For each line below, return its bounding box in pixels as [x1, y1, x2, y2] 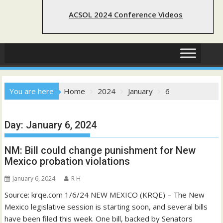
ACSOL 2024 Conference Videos [69, 9, 183, 20]
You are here [9, 86, 54, 97]
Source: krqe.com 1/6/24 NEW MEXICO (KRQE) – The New [4, 190, 205, 200]
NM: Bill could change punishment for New [4, 144, 196, 157]
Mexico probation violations [4, 155, 130, 168]
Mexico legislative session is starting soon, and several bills [4, 202, 208, 212]
